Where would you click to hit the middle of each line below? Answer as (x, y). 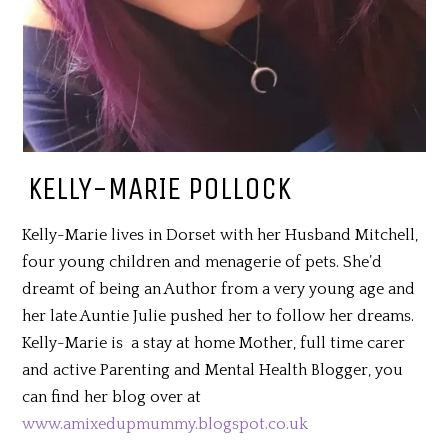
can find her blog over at (112, 396)
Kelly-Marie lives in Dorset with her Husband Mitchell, (220, 234)
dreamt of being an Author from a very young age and (219, 288)
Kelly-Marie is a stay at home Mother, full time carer (214, 342)
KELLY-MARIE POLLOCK (159, 188)
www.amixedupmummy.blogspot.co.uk (165, 423)
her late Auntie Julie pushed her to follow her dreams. (218, 315)
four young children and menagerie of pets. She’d (202, 261)
